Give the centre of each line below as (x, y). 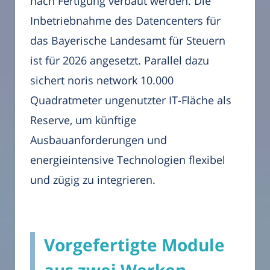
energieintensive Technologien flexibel (128, 160)
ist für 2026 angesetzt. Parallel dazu (120, 61)
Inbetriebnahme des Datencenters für (125, 21)
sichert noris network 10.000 (102, 80)
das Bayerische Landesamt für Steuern (128, 41)
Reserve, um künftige (83, 120)
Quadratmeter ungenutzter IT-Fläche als (131, 100)
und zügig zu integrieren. (93, 180)
